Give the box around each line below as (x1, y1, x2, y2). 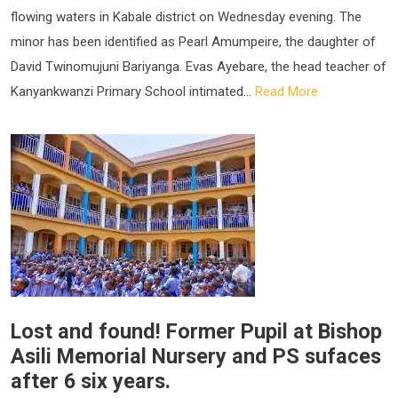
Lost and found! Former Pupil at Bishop (11, 318, 382, 344)
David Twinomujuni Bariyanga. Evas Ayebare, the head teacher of (11, 58, 386, 75)
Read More (255, 83, 318, 99)
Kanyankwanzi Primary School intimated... (11, 83, 255, 99)
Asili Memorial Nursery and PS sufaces (11, 343, 381, 369)
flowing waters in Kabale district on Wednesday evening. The (11, 8, 362, 25)
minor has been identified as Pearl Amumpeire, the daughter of (11, 33, 376, 50)
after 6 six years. (11, 368, 171, 394)
